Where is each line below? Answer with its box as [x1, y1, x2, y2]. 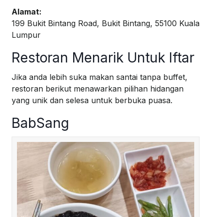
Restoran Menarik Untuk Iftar [12, 49, 194, 66]
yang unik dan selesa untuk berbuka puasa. [12, 95, 172, 106]
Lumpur [12, 30, 41, 40]
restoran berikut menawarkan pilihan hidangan [12, 84, 184, 94]
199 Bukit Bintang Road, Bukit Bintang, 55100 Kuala [12, 18, 200, 29]
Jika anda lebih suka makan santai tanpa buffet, [12, 72, 187, 82]
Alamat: [12, 7, 42, 17]
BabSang [12, 115, 69, 132]
